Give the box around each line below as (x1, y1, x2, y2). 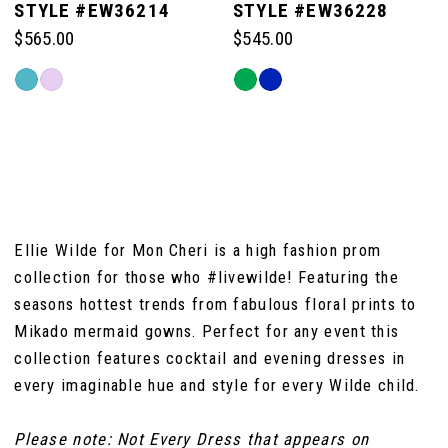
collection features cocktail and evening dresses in (14, 348, 406, 369)
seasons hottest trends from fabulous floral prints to (14, 294, 417, 315)
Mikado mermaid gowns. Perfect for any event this (14, 321, 400, 342)
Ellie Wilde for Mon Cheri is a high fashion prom (14, 240, 382, 261)
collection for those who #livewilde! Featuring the (14, 267, 399, 288)
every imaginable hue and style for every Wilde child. (14, 375, 420, 396)
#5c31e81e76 (13, 141, 96, 158)
